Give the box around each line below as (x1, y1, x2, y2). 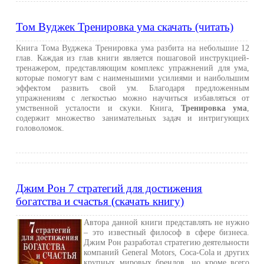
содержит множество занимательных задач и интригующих (16, 113, 250, 123)
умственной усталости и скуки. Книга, (16, 103, 181, 113)
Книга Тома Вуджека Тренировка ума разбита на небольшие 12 (16, 43, 250, 52)
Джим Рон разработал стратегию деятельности (84, 237, 250, 247)
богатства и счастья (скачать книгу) (16, 195, 184, 207)
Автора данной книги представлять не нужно (84, 217, 250, 227)
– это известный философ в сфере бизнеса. (84, 227, 250, 237)
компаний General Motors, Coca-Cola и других (84, 247, 250, 257)
